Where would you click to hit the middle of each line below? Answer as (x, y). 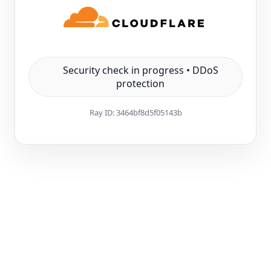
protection (141, 83)
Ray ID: (103, 113)
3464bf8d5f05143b (149, 113)
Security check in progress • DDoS (140, 70)
